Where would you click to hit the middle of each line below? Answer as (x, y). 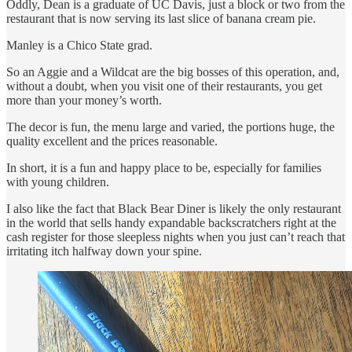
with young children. (58, 181)
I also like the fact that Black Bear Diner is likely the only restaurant (174, 208)
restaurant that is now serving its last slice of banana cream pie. (161, 18)
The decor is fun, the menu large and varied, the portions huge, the (170, 126)
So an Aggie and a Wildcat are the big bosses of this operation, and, (173, 71)
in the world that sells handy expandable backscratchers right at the (171, 222)
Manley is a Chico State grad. (79, 45)
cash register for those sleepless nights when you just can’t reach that (176, 236)
